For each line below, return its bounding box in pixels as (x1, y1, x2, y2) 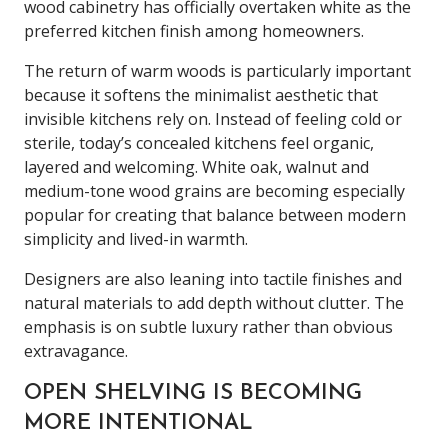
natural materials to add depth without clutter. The (24, 291, 404, 314)
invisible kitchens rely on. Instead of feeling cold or (24, 107, 402, 130)
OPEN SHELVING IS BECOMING (24, 382, 362, 404)
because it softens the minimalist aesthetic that (24, 83, 378, 106)
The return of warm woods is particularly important (24, 59, 411, 82)
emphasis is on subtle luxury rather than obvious (24, 315, 393, 338)
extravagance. (24, 339, 128, 362)
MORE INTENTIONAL (24, 412, 253, 434)
